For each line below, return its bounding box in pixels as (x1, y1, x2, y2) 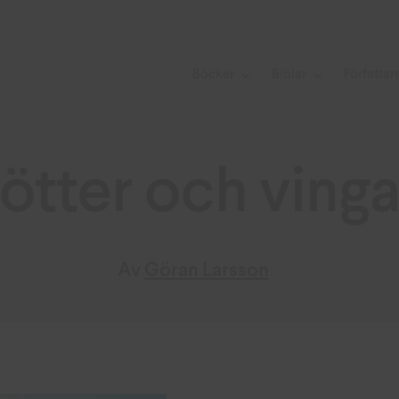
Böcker (192, 69, 235, 82)
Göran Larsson (143, 260, 269, 281)
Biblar (272, 69, 307, 82)
